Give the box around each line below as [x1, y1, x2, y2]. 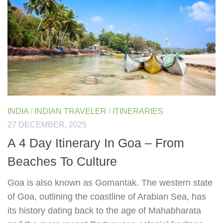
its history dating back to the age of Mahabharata [7, 205, 201, 216]
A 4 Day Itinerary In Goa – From [7, 135, 184, 150]
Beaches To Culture [7, 154, 117, 168]
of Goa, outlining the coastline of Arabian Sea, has [7, 191, 206, 202]
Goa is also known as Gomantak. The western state [7, 177, 213, 188]
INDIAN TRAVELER [34, 107, 107, 115]
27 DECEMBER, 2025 [7, 120, 87, 129]
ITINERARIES [112, 107, 163, 115]
